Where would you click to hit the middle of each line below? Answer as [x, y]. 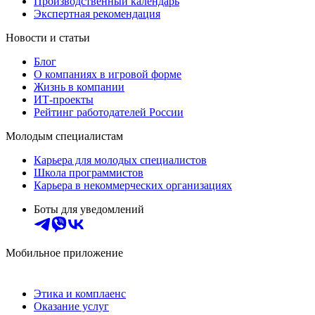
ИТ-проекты [64, 100]
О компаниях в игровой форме [108, 75]
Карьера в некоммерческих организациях [133, 186]
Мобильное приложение [64, 253]
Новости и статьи [48, 38]
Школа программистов [89, 173]
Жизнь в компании [79, 87]
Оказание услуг [71, 307]
